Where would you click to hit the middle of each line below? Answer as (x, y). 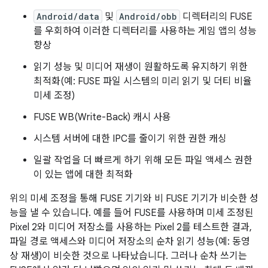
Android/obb (148, 16)
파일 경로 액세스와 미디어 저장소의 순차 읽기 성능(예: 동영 (130, 242)
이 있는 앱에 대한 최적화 (83, 175)
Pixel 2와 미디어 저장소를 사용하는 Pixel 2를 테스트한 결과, (131, 227)
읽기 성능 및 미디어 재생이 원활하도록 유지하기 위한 (141, 67)
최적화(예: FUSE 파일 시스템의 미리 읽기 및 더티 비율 (143, 81)
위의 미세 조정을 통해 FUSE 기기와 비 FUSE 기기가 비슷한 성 (134, 199)
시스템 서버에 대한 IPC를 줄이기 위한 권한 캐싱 (130, 139)
